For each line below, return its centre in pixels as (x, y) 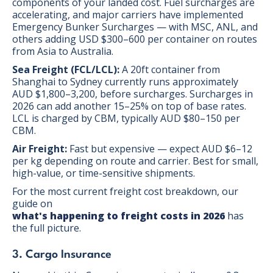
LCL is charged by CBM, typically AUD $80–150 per (126, 118)
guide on (32, 203)
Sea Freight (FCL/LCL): (66, 69)
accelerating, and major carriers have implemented (128, 14)
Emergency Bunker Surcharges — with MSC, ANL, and (135, 27)
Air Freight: (40, 148)
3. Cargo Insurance (62, 254)
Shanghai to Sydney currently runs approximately (125, 81)
